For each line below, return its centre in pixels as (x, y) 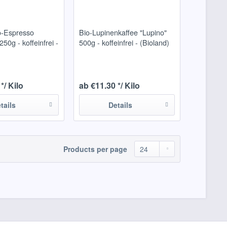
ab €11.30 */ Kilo (109, 86)
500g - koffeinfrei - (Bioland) (124, 43)
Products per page (95, 149)
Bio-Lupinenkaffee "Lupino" (123, 32)
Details (120, 105)
